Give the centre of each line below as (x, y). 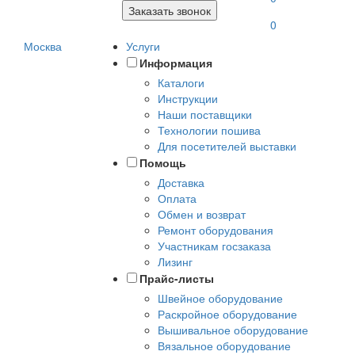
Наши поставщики (205, 114)
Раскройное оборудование (228, 314)
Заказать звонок (170, 10)
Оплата (177, 198)
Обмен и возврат (202, 214)
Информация (176, 63)
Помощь (163, 162)
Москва (43, 46)
